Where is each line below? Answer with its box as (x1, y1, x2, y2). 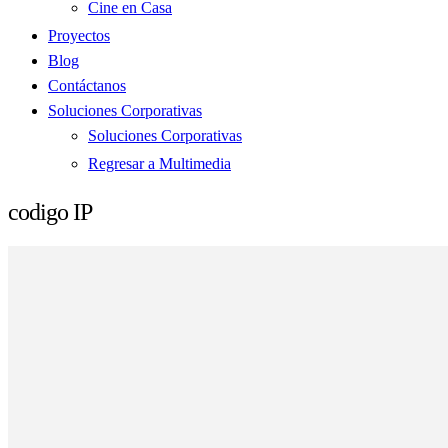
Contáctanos (48, 77, 126, 94)
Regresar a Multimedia (88, 155, 231, 172)
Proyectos (48, 27, 110, 44)
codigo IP (8, 198, 92, 225)
